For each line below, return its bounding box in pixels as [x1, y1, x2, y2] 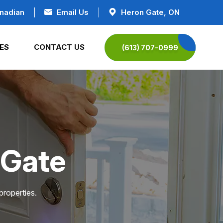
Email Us [57, 7, 89, 17]
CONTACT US [34, 42, 85, 52]
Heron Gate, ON [121, 7, 180, 17]
